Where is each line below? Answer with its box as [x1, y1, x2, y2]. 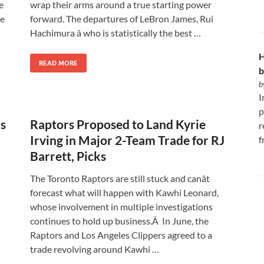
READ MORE [39, 59, 78, 67]
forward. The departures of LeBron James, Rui [30, 13, 213, 24]
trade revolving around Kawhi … [30, 243, 159, 255]
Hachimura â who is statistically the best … [30, 27, 201, 38]
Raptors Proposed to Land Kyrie [30, 117, 206, 131]
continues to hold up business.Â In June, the [30, 215, 209, 226]
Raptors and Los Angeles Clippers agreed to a [30, 229, 212, 240]
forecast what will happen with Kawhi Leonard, [30, 187, 219, 198]
